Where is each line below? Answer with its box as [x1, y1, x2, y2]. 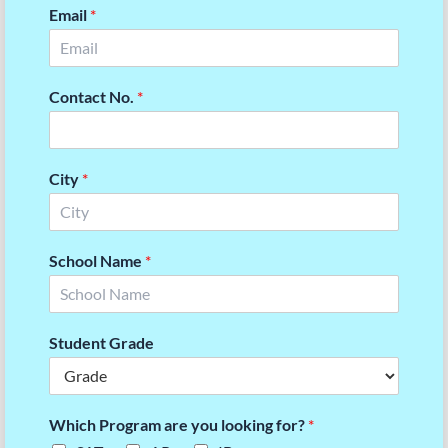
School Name [48, 250, 145, 270]
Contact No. [48, 86, 137, 106]
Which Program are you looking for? [48, 414, 308, 434]
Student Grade [48, 332, 154, 352]
